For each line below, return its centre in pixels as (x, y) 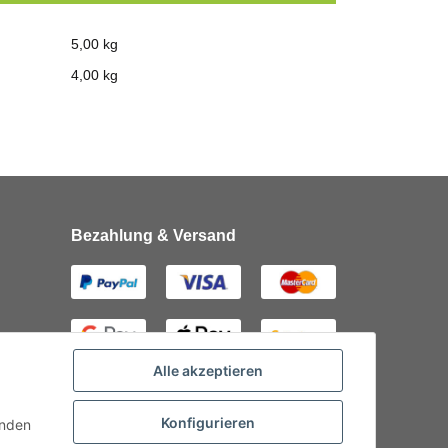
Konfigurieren (208, 422)
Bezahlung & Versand (153, 235)
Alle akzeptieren (208, 371)
